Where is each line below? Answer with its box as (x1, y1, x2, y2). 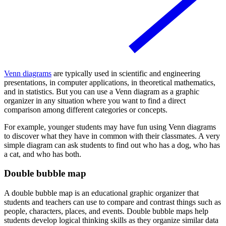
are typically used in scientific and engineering (51, 69, 200, 78)
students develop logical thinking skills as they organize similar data (4, 216, 218, 225)
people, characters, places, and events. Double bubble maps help (4, 207, 208, 216)
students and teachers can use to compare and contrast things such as (4, 198, 221, 207)
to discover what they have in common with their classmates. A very (4, 131, 220, 140)
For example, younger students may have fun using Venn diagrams (4, 122, 216, 131)
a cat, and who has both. (4, 149, 81, 158)
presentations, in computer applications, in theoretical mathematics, (4, 78, 215, 87)
